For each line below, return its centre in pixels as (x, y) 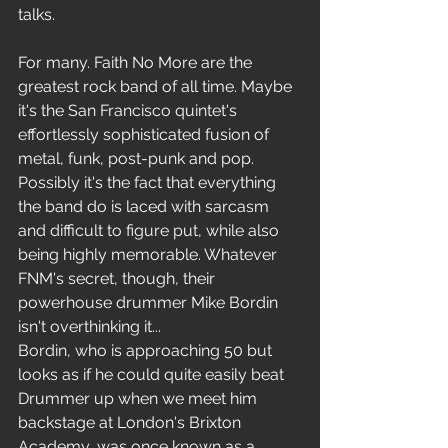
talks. (36, 14)
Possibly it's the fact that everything (149, 182)
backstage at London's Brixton (131, 422)
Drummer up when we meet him (139, 398)
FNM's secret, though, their (118, 278)
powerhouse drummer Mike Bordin (150, 302)
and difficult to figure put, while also (150, 230)
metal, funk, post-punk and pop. (138, 158)
